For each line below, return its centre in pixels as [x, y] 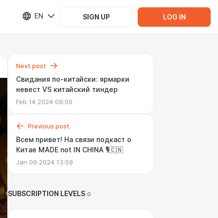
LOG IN [174, 17]
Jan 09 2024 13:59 [45, 162]
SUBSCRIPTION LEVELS [46, 194]
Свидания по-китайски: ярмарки [73, 79]
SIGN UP [96, 17]
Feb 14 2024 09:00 [44, 102]
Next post [31, 66]
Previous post [49, 126]
